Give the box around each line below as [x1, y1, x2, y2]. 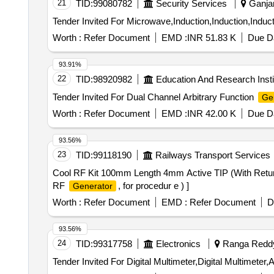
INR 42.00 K [187, 108, 236, 119]
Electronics [155, 239, 201, 249]
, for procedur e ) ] [117, 180, 189, 191]
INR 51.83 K [187, 32, 236, 43]
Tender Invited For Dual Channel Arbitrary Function [52, 92, 256, 102]
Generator [72, 181, 113, 191]
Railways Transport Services [155, 150, 270, 160]
